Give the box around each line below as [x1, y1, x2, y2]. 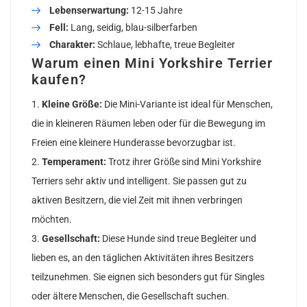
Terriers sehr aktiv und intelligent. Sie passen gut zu [32, 175, 247, 186]
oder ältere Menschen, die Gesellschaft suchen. [32, 290, 230, 302]
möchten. [32, 213, 72, 225]
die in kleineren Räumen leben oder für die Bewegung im [32, 117, 265, 129]
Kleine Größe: [42, 98, 102, 110]
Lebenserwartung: [49, 4, 129, 16]
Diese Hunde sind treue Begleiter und [100, 232, 256, 244]
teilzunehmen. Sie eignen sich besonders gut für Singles [32, 271, 265, 282]
